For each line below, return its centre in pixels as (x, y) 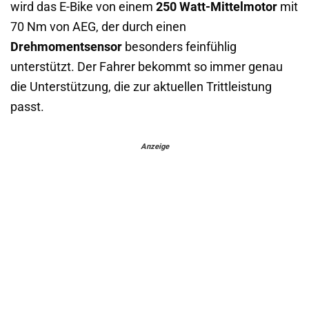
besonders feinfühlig (179, 47)
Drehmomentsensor (66, 47)
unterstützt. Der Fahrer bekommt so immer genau (147, 67)
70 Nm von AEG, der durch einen (98, 27)
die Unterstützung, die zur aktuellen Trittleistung (141, 87)
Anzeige (154, 146)
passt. (27, 107)
